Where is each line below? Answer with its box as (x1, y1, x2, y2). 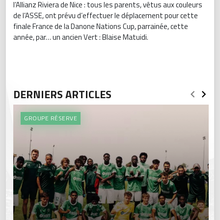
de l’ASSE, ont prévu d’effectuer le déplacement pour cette (13, 10, 198, 21)
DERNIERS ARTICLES (13, 86, 111, 103)
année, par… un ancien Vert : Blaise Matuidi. (13, 31, 151, 43)
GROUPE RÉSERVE (24, 113, 77, 123)
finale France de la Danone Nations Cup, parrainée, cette (13, 21, 188, 32)
